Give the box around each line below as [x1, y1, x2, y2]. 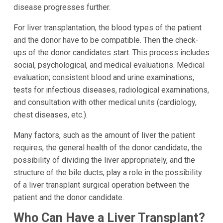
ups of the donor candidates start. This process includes [13, 47, 210, 57]
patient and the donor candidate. [13, 192, 124, 202]
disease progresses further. [13, 2, 111, 12]
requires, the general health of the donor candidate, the [13, 142, 202, 152]
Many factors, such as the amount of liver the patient [13, 130, 195, 140]
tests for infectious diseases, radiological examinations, [13, 85, 209, 95]
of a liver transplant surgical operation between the [13, 180, 190, 190]
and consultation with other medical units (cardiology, [13, 97, 197, 107]
